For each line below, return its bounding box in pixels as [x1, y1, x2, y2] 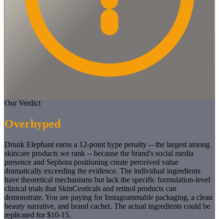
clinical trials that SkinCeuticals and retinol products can [4, 184, 176, 193]
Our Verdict [4, 98, 41, 107]
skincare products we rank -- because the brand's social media [4, 149, 194, 157]
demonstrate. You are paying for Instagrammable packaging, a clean [4, 193, 213, 201]
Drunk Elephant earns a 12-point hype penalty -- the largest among [4, 140, 210, 149]
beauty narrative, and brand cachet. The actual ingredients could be [4, 201, 210, 210]
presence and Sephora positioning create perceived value [4, 157, 178, 166]
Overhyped [4, 117, 61, 130]
